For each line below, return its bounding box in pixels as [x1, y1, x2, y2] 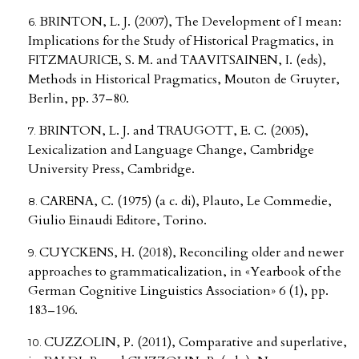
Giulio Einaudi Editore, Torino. [28, 212, 207, 230]
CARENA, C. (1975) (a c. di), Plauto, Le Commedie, [40, 192, 332, 211]
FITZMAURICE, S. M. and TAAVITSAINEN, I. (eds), [28, 51, 326, 70]
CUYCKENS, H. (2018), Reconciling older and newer [39, 244, 344, 262]
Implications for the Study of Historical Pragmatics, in [28, 32, 334, 50]
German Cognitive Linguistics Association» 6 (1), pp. [28, 282, 329, 301]
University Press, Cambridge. [28, 160, 195, 179]
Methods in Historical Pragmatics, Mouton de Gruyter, [28, 71, 340, 89]
